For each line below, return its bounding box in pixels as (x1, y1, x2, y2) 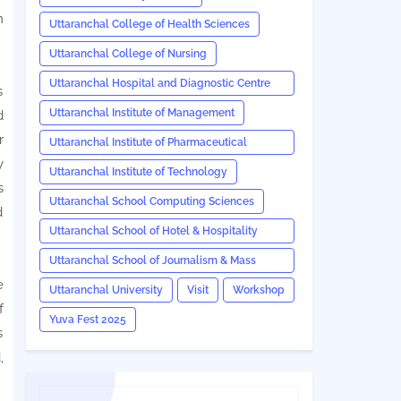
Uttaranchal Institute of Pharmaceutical (48, 136, 247, 149)
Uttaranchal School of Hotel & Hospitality (48, 225, 258, 237)
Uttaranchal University (48, 284, 163, 296)
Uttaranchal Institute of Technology (48, 166, 227, 178)
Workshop (232, 284, 285, 296)
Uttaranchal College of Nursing (48, 47, 207, 60)
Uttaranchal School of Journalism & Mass (48, 254, 256, 267)
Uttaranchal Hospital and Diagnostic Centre (48, 77, 270, 90)
